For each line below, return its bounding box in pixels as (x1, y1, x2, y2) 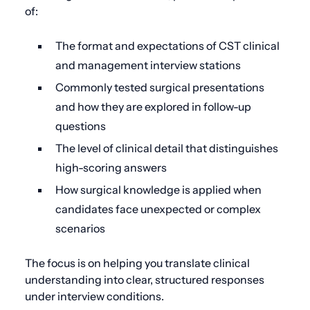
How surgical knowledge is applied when (55, 182, 262, 197)
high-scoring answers (55, 160, 167, 174)
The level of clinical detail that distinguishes (55, 140, 278, 155)
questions (55, 118, 106, 133)
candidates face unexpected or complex (55, 201, 261, 216)
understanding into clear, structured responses (25, 272, 264, 286)
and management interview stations (55, 57, 241, 72)
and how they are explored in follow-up (55, 99, 251, 113)
